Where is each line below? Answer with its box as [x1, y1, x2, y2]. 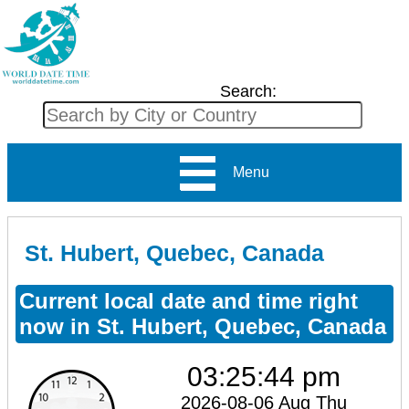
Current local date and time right [19, 288, 358, 313]
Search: [219, 82, 277, 100]
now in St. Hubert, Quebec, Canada [19, 313, 386, 339]
